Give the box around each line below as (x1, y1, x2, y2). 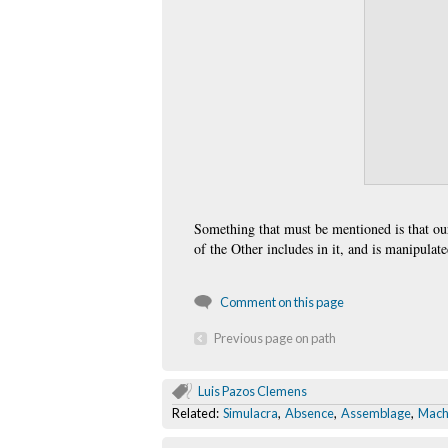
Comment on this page (220, 293, 344, 310)
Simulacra (223, 404, 278, 421)
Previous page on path (214, 329, 336, 346)
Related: (172, 404, 223, 421)
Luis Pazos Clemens (198, 382, 307, 399)
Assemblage (341, 404, 411, 421)
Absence (285, 404, 334, 421)
